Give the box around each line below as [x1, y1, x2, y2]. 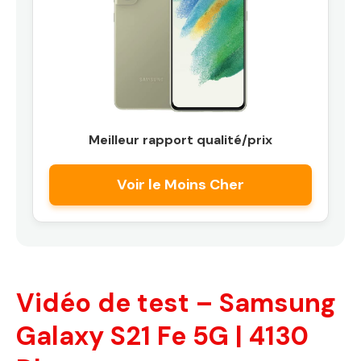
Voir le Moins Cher [117, 174, 244, 194]
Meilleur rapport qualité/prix [89, 131, 272, 148]
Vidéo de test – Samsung [16, 285, 336, 320]
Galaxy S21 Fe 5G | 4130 [16, 318, 309, 353]
